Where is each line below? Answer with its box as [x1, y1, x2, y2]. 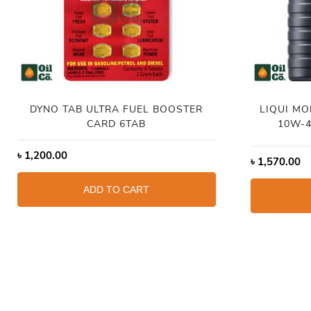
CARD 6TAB [87, 117, 146, 131]
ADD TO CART [83, 183, 150, 195]
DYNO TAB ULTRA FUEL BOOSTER [30, 102, 203, 116]
